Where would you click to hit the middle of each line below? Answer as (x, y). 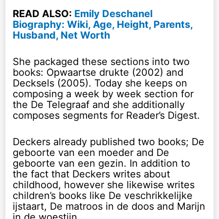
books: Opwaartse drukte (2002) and (98, 72)
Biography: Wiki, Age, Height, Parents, (103, 24)
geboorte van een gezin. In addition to (102, 163)
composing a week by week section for (103, 94)
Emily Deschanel (114, 13)
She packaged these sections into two (101, 61)
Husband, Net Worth (62, 35)
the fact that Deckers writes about (92, 174)
